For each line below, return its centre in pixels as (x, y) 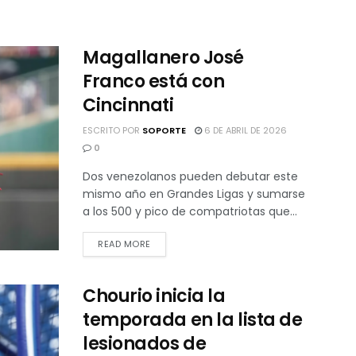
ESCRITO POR (112, 130)
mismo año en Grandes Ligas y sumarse (194, 193)
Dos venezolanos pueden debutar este (190, 176)
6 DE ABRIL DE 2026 (244, 130)
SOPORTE (164, 130)
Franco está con (154, 81)
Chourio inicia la (154, 296)
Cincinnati (128, 105)
